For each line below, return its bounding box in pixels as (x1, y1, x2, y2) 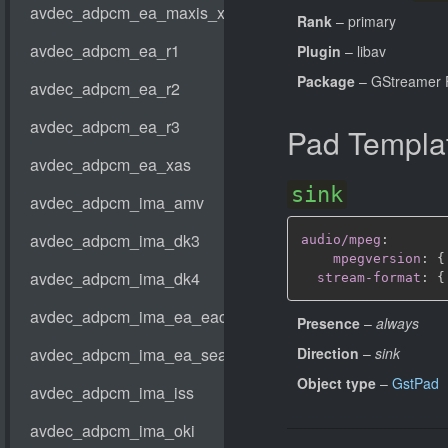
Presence (297, 312, 360, 333)
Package (297, 71, 355, 91)
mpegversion (333, 251, 421, 266)
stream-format (317, 270, 421, 285)
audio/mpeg (301, 232, 381, 247)
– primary (332, 11, 396, 31)
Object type (297, 372, 376, 393)
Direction (297, 342, 359, 363)
